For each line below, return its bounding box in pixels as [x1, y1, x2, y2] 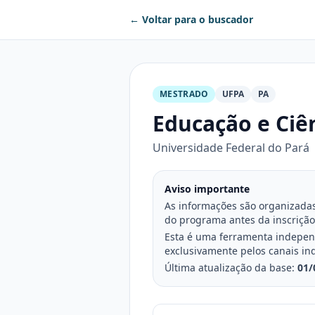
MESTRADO [160, 88, 209, 100]
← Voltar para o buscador [129, 13, 253, 26]
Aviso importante [165, 182, 250, 195]
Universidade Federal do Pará [153, 140, 309, 155]
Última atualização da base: [165, 261, 297, 274]
